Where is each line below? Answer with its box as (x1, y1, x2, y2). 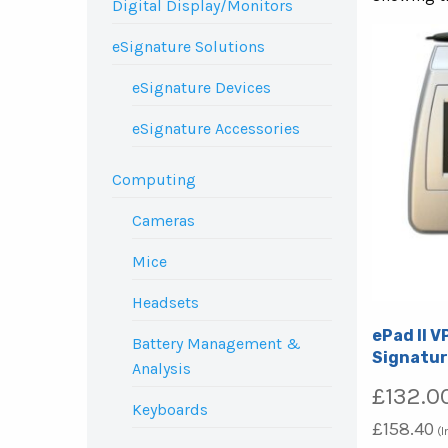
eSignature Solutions (112, 37, 265, 56)
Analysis (132, 359, 191, 378)
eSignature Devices (132, 78, 271, 97)
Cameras (132, 211, 195, 230)
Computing (112, 170, 196, 189)
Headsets (132, 293, 199, 312)
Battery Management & (132, 334, 301, 353)
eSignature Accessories (132, 119, 300, 138)
